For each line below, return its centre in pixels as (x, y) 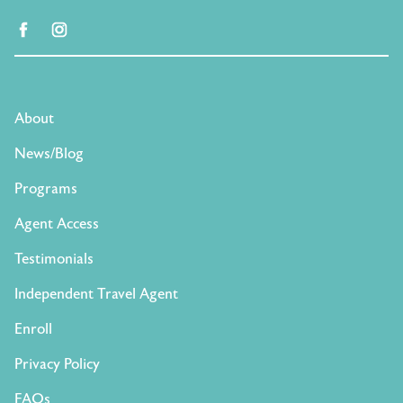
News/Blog (49, 153)
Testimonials (54, 259)
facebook (60, 30)
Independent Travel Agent (96, 294)
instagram (100, 30)
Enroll (33, 329)
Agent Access (57, 224)
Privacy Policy (57, 364)
